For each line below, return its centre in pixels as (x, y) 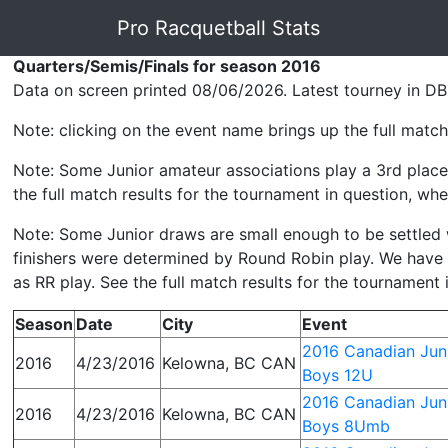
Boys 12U (338, 375)
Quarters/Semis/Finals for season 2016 (167, 66)
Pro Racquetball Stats (218, 28)
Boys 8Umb (346, 426)
